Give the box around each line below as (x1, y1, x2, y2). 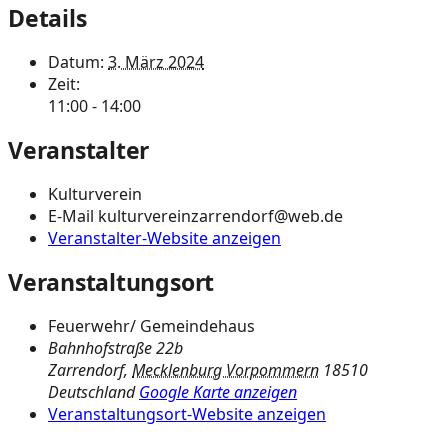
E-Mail (48, 205, 98, 228)
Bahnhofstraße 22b (48, 337, 183, 360)
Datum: (48, 50, 104, 73)
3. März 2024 (108, 50, 204, 73)
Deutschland (48, 381, 135, 404)
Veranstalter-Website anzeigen (48, 227, 281, 250)
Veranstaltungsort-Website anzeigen (48, 403, 326, 426)
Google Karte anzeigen (139, 381, 297, 404)
